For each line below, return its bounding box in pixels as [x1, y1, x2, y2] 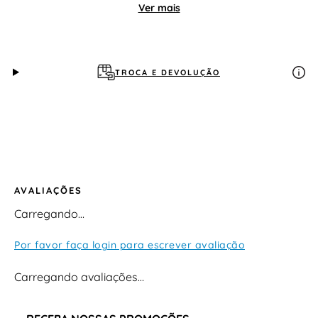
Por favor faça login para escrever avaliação [14, 238, 245, 252]
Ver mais [138, 1, 180, 15]
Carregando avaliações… [14, 270, 144, 285]
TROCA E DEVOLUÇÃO [114, 67, 220, 77]
